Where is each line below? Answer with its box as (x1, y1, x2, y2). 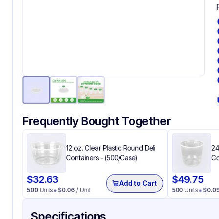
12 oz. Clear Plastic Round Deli (66, 144, 156, 152)
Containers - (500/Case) (66, 153, 138, 162)
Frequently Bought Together (22, 114, 171, 128)
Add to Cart (119, 179, 157, 187)
